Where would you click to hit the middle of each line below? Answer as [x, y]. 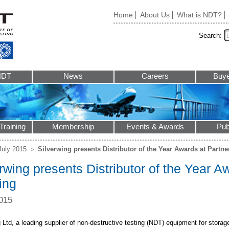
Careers [155, 76]
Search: [210, 36]
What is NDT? [199, 15]
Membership [73, 127]
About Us [155, 15]
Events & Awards [155, 127]
